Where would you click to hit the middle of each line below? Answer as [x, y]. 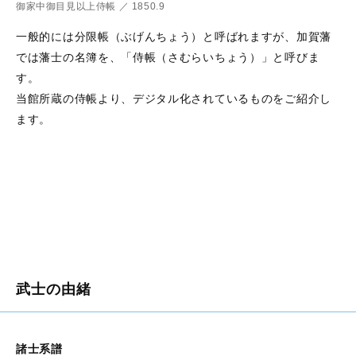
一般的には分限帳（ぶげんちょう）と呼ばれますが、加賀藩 [174, 36]
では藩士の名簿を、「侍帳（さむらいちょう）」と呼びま [168, 57]
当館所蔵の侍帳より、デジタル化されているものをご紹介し [174, 98]
